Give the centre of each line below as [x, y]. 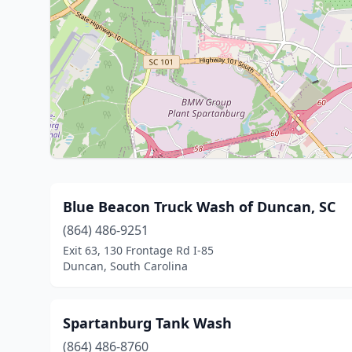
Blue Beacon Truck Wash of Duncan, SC [199, 207]
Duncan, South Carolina [125, 266]
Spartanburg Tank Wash [147, 323]
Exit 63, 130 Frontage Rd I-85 [138, 250]
